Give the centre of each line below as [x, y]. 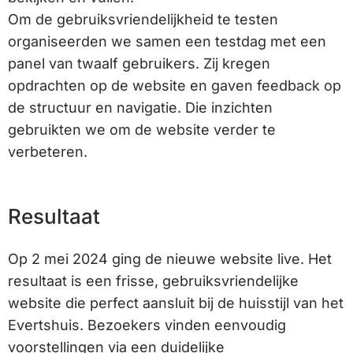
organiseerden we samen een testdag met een [167, 42]
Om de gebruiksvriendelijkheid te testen [143, 20]
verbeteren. [48, 152]
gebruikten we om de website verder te [142, 130]
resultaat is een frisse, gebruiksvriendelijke [153, 281]
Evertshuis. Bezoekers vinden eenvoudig [147, 325]
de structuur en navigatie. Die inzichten [140, 108]
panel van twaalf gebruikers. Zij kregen [139, 64]
